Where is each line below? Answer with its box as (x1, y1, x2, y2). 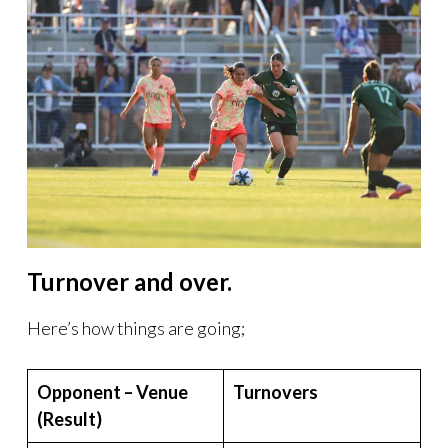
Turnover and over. (27, 266, 232, 296)
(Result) (37, 407, 102, 430)
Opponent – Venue (37, 380, 188, 403)
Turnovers (233, 380, 318, 403)
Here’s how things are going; (27, 316, 245, 339)
